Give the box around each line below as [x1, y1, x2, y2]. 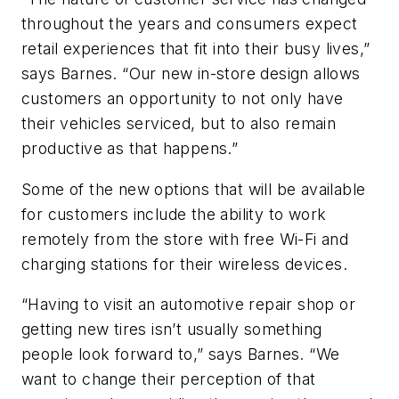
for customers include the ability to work [21, 204, 327, 224]
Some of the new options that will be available [21, 179, 366, 199]
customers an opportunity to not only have [21, 88, 344, 108]
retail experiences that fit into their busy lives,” [21, 38, 370, 58]
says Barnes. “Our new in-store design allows [21, 63, 361, 83]
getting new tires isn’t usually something [21, 320, 322, 339]
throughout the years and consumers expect [21, 13, 358, 33]
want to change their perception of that [21, 370, 316, 389]
